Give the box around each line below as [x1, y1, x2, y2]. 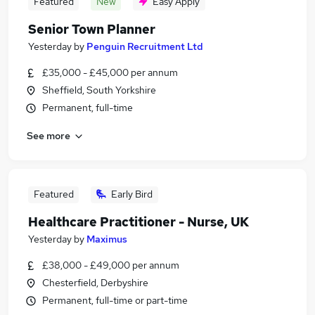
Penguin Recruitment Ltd [86, 40, 203, 53]
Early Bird [111, 188, 153, 200]
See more [27, 129, 70, 142]
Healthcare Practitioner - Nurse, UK [28, 214, 249, 230]
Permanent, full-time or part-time [42, 294, 188, 307]
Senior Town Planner [28, 21, 155, 37]
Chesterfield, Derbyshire [42, 276, 148, 289]
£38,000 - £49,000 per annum [42, 259, 179, 271]
